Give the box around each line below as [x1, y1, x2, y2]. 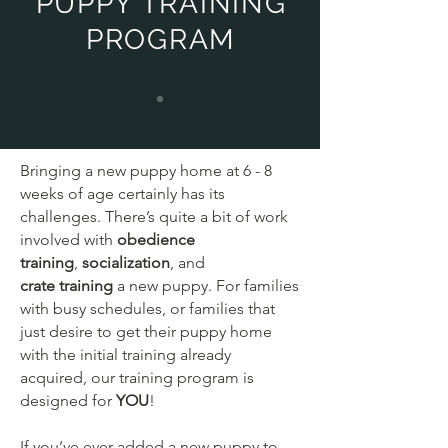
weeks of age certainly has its [20, 184, 225, 203]
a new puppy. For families [113, 276, 299, 295]
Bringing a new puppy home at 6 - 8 [20, 161, 272, 180]
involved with [20, 230, 117, 249]
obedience [117, 230, 195, 249]
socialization [82, 253, 170, 272]
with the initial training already [20, 345, 231, 364]
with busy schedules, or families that [20, 299, 275, 318]
